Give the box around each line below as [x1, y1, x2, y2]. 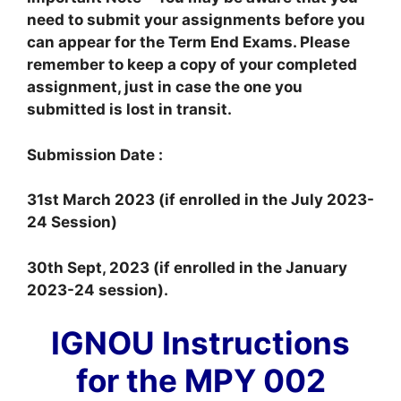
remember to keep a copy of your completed [27, 55, 357, 74]
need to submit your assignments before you [27, 11, 365, 30]
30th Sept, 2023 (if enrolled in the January [27, 258, 347, 277]
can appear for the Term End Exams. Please [27, 33, 350, 52]
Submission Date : [27, 145, 163, 164]
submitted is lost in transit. [27, 100, 232, 119]
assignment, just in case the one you [27, 78, 303, 97]
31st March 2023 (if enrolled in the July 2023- [27, 191, 374, 209]
